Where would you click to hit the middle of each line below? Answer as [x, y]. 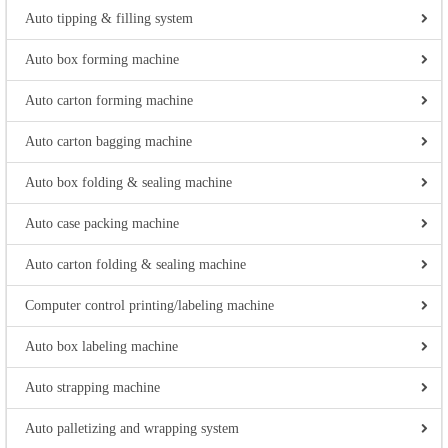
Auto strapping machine [92, 387]
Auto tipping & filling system [109, 18]
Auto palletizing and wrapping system [132, 428]
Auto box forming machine [102, 59]
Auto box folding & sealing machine [128, 182]
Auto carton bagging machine [108, 141]
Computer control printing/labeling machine [149, 305]
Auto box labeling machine [101, 346]
